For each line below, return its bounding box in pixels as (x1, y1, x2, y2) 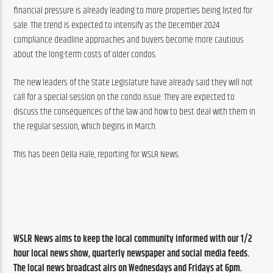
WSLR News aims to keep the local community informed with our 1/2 (13, 232, 253, 247)
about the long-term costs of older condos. (13, 46, 157, 62)
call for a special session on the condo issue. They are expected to (13, 89, 235, 105)
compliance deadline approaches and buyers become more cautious (13, 32, 244, 48)
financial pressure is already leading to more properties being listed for (13, 2, 253, 18)
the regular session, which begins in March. (13, 118, 157, 134)
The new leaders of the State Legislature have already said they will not (13, 74, 253, 90)
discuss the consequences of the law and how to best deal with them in (13, 104, 256, 119)
